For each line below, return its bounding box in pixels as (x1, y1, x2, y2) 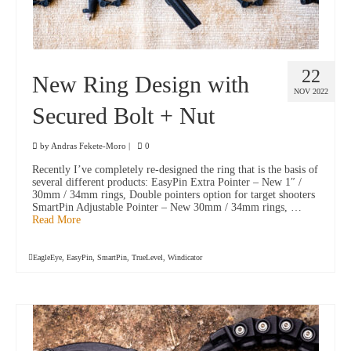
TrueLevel (132, 253, 163, 262)
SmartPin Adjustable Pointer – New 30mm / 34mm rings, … (32, 201, 302, 214)
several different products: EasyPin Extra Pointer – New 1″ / (32, 176, 302, 189)
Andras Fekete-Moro (51, 141, 126, 151)
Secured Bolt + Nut (32, 103, 215, 129)
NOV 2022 (294, 87, 328, 96)
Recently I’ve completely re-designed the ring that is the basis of (32, 164, 318, 176)
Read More (32, 214, 81, 226)
